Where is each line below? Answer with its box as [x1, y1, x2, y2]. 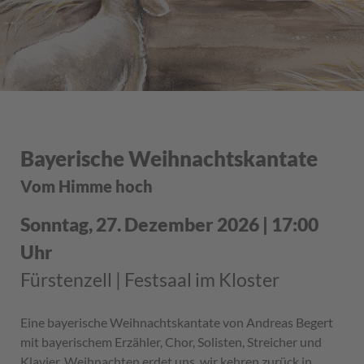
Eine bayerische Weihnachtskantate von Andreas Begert [20, 314, 333, 330]
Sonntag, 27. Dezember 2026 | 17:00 [20, 213, 318, 236]
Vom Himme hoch [20, 176, 153, 196]
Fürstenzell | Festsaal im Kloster [20, 268, 279, 291]
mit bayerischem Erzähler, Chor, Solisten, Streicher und [20, 334, 322, 349]
